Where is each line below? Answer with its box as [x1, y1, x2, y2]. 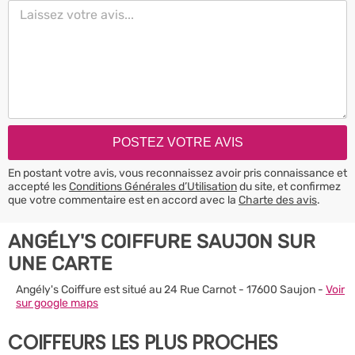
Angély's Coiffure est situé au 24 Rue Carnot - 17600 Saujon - [16, 282, 326, 296]
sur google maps [16, 296, 98, 310]
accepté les [8, 179, 69, 193]
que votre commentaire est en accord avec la [8, 193, 239, 207]
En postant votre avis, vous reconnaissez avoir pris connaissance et [8, 166, 347, 180]
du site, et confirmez [237, 179, 341, 193]
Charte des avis [239, 193, 317, 207]
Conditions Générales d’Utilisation [69, 179, 237, 193]
